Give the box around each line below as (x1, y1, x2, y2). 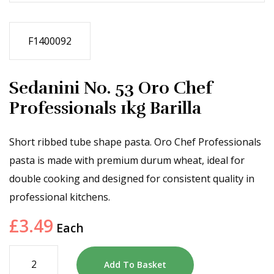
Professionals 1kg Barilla (9, 98, 201, 119)
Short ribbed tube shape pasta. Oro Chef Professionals (9, 135, 261, 149)
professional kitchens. (9, 190, 110, 204)
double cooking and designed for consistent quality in (9, 171, 254, 185)
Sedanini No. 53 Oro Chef (9, 78, 212, 98)
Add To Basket (104, 258, 166, 270)
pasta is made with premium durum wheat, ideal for (9, 153, 245, 167)
